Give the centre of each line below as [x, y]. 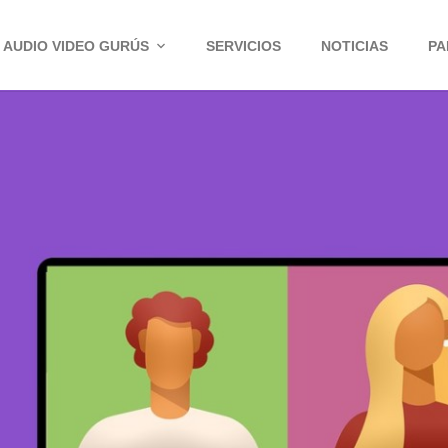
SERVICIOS [244, 45]
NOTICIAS [355, 45]
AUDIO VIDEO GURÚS [76, 45]
